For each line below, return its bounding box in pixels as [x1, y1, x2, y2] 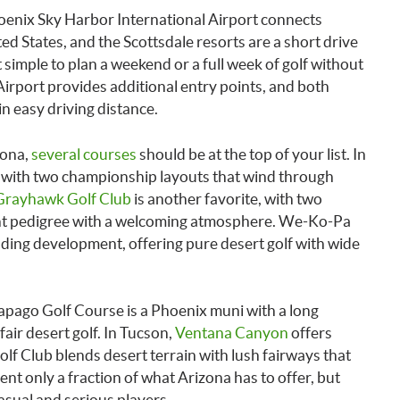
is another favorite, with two [130, 189, 322, 207]
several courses [30, 145, 137, 162]
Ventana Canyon [174, 324, 288, 341]
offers [287, 324, 332, 341]
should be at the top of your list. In [136, 145, 366, 162]
